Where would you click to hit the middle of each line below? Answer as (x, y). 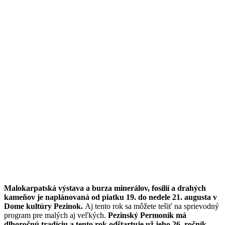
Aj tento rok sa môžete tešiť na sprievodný (151, 206)
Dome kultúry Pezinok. (43, 206)
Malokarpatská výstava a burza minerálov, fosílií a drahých (105, 188)
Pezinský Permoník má (147, 215)
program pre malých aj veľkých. (56, 215)
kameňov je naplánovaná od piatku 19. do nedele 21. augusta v (110, 197)
